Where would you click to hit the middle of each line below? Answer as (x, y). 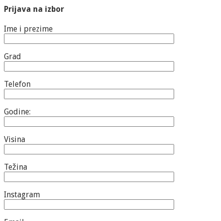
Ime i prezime (28, 29)
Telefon (17, 84)
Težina (16, 167)
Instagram (22, 195)
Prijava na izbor (34, 9)
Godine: (17, 112)
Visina (15, 140)
